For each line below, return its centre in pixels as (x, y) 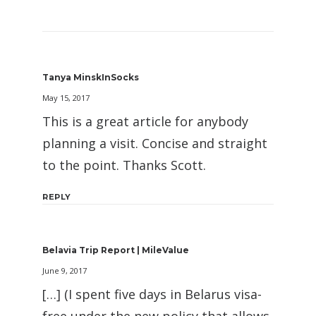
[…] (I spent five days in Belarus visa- (152, 294)
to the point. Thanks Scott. (124, 165)
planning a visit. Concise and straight (155, 144)
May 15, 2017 (66, 98)
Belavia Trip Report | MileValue (116, 250)
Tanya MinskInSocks (91, 78)
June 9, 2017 (65, 271)
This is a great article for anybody (145, 122)
